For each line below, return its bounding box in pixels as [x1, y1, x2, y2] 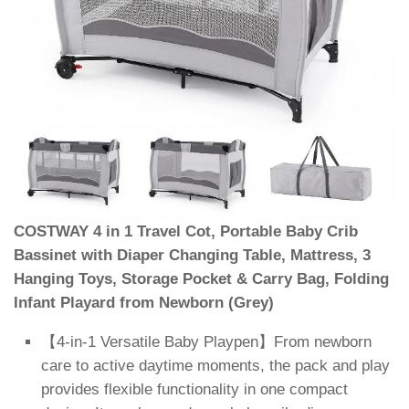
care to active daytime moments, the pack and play [41, 356, 390, 374]
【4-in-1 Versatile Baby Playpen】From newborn [41, 332, 372, 351]
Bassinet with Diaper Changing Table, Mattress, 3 [14, 246, 371, 264]
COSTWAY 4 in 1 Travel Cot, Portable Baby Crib [14, 223, 358, 240]
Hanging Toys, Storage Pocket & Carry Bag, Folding [14, 270, 389, 288]
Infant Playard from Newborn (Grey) [14, 294, 274, 311]
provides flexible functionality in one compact [41, 380, 348, 398]
